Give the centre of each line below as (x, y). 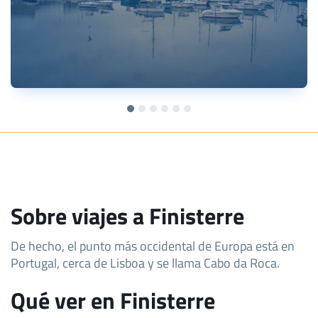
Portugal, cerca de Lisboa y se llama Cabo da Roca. (145, 262)
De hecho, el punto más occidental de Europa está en (153, 245)
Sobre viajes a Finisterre (127, 215)
